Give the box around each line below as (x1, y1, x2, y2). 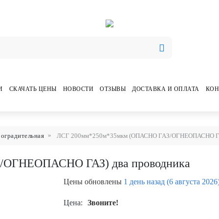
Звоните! (87, 198, 118, 207)
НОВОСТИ (63, 85, 93, 92)
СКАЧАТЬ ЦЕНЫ (9, 85, 57, 92)
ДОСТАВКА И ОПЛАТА (132, 85, 199, 92)
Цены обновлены (63, 177, 122, 186)
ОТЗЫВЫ (100, 85, 126, 92)
